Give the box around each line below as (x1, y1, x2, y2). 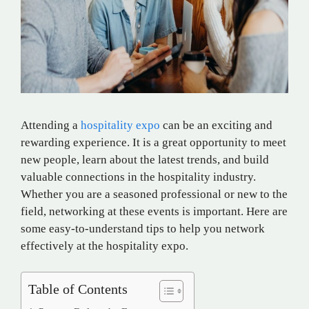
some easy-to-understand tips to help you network (21, 221, 265, 235)
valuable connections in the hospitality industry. (21, 170, 256, 183)
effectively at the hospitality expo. (21, 239, 188, 252)
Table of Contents (28, 281, 128, 297)
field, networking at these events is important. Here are (21, 204, 288, 218)
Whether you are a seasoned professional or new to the (21, 187, 288, 201)
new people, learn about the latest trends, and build (21, 152, 269, 166)
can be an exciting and (160, 118, 272, 132)
